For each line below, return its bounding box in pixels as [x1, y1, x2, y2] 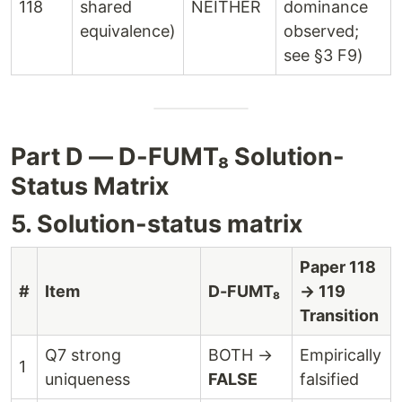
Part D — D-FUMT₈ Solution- [11, 142, 345, 171]
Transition [300, 306, 379, 325]
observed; [284, 22, 359, 40]
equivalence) [80, 22, 176, 40]
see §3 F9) [284, 46, 363, 65]
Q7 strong [45, 345, 121, 364]
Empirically [300, 345, 381, 364]
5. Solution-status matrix [11, 209, 303, 239]
